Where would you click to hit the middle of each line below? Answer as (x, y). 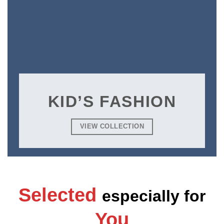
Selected (60, 194)
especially (143, 196)
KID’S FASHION (112, 101)
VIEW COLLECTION (112, 126)
